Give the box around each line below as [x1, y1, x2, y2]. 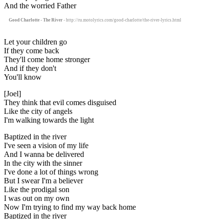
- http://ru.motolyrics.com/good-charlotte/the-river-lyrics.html [63, 17, 181, 22]
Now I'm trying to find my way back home [4, 202, 136, 211]
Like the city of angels [4, 107, 72, 115]
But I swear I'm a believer [4, 176, 83, 185]
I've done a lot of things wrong [4, 167, 98, 176]
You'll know [4, 72, 42, 81]
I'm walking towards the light [4, 115, 94, 124]
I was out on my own [4, 194, 69, 202]
